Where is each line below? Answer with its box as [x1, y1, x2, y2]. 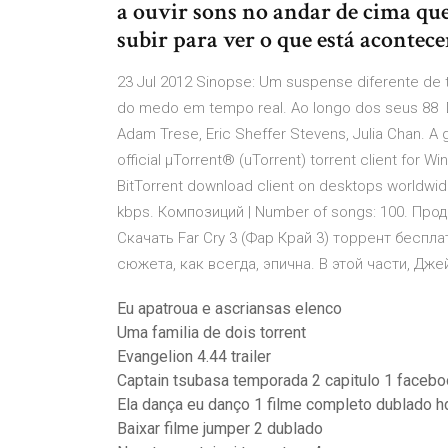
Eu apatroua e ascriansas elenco [117, 299, 342, 318]
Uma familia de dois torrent [117, 323, 306, 342]
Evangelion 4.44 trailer [117, 347, 271, 366]
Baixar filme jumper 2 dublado [117, 419, 323, 438]
